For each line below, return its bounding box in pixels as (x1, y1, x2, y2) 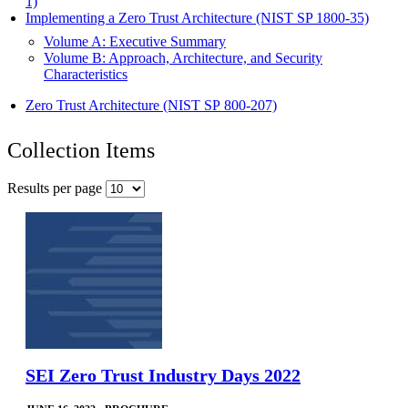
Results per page (7, 179, 106, 196)
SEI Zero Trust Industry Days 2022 (25, 364, 301, 385)
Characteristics (44, 66, 127, 82)
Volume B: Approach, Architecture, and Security (44, 49, 322, 66)
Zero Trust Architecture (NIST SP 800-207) (25, 97, 277, 113)
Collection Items (7, 138, 155, 162)
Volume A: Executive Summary (44, 33, 226, 49)
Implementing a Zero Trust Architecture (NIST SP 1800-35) (25, 9, 369, 25)
